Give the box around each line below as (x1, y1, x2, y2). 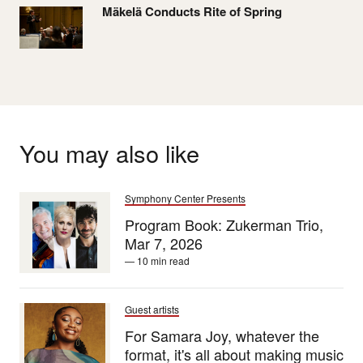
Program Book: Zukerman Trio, (125, 214, 323, 235)
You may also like (19, 136, 199, 169)
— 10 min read (125, 254, 190, 267)
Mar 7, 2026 (125, 233, 203, 254)
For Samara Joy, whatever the (125, 325, 319, 346)
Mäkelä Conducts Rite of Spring (102, 2, 282, 20)
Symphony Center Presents (125, 191, 246, 205)
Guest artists (125, 302, 179, 316)
